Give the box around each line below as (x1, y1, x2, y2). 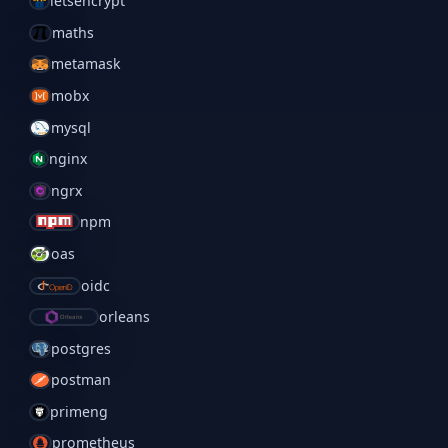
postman (51, 370, 112, 390)
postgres (50, 338, 111, 358)
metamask (51, 54, 122, 74)
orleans (99, 307, 151, 327)
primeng (50, 401, 109, 421)
